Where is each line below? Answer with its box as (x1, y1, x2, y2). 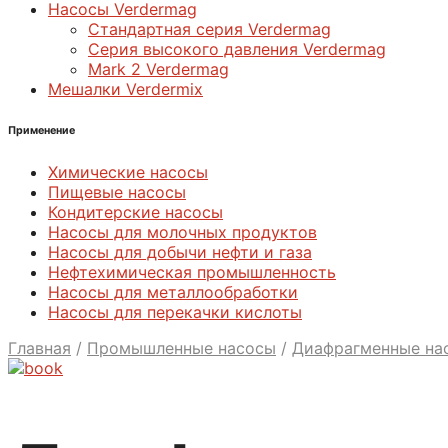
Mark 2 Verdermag (88, 58, 229, 79)
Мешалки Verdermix (48, 78, 203, 99)
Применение (8, 123, 75, 137)
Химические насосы (48, 161, 208, 182)
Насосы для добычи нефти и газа (48, 241, 312, 262)
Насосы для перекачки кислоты (48, 301, 302, 322)
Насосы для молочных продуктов (48, 221, 317, 242)
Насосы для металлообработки (48, 281, 298, 302)
